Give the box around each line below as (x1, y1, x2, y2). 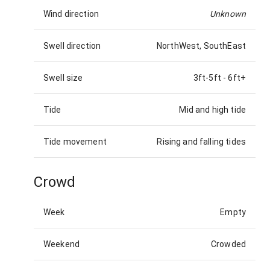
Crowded (210, 239, 246, 250)
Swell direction (43, 41, 101, 51)
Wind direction (43, 9, 99, 19)
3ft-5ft (193, 73, 221, 83)
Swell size (43, 73, 83, 83)
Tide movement (43, 137, 107, 146)
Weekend (43, 239, 80, 250)
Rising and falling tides (157, 137, 246, 146)
